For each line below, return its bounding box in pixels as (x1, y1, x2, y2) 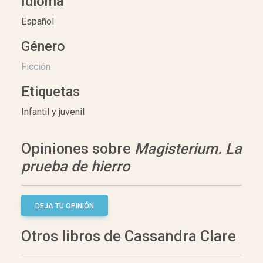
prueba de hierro (21, 158, 130, 176)
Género (21, 38, 65, 55)
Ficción (21, 61, 50, 73)
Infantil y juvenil (21, 106, 85, 118)
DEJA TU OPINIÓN (35, 202, 94, 211)
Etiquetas (21, 83, 80, 100)
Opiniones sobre (21, 140, 134, 158)
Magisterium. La (134, 140, 242, 158)
